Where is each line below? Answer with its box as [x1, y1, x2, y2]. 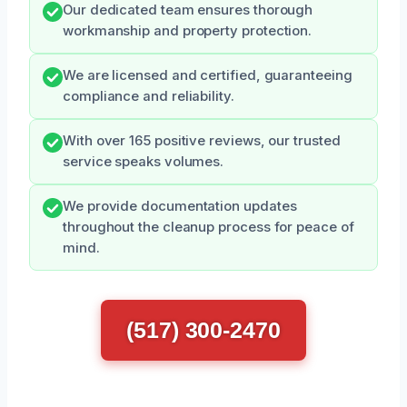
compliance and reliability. [63, 87, 234, 104]
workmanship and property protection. [63, 22, 313, 39]
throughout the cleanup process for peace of [63, 218, 354, 235]
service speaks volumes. [63, 153, 224, 170]
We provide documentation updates [63, 197, 297, 214]
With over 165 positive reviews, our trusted [63, 132, 341, 149]
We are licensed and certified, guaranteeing [63, 66, 352, 84]
